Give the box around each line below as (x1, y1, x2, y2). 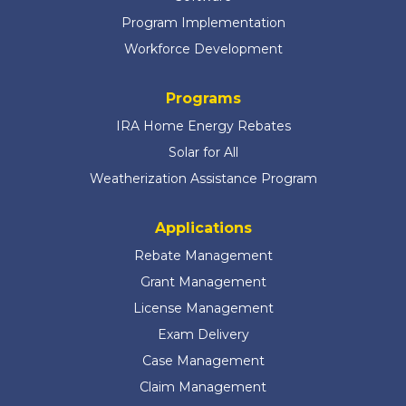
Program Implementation (121, 14, 285, 31)
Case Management (141, 353, 265, 369)
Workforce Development (123, 41, 283, 57)
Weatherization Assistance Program (89, 170, 317, 187)
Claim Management (140, 379, 266, 395)
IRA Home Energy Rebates (115, 118, 291, 134)
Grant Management (140, 274, 266, 290)
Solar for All (168, 144, 238, 160)
